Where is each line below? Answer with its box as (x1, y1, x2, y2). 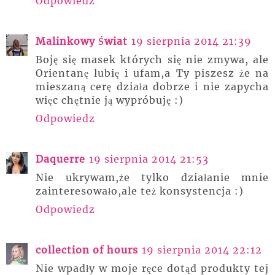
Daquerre (36, 153, 85, 165)
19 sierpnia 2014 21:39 (131, 35, 252, 47)
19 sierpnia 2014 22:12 (142, 244, 262, 256)
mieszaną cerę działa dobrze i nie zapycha (36, 80, 269, 93)
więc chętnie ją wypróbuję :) (36, 94, 184, 106)
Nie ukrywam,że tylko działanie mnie (36, 171, 269, 184)
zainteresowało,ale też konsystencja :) (36, 185, 244, 197)
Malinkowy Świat (36, 35, 128, 47)
